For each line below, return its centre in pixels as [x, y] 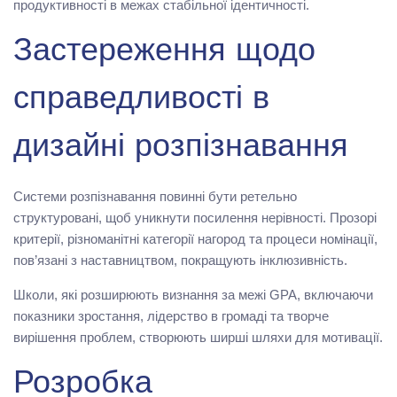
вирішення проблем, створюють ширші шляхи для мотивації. [198, 337]
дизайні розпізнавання [181, 148]
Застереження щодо [164, 53]
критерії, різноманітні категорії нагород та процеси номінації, [195, 238]
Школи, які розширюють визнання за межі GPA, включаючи [193, 294]
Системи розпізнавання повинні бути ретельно [155, 196]
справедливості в [141, 101]
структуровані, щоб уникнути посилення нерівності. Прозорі [195, 217]
